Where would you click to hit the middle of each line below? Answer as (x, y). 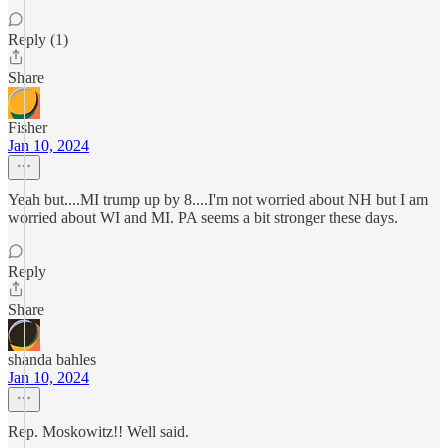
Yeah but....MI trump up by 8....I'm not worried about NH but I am (218, 199)
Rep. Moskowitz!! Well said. (98, 431)
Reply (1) (38, 39)
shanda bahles (52, 359)
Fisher (27, 127)
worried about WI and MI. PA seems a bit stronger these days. (203, 217)
